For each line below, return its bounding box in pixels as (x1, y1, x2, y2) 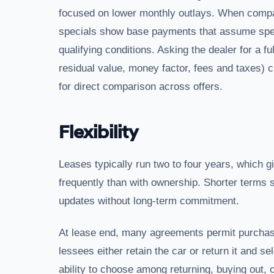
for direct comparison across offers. (59, 81, 223, 92)
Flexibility (59, 121, 138, 144)
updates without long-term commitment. (59, 195, 239, 207)
